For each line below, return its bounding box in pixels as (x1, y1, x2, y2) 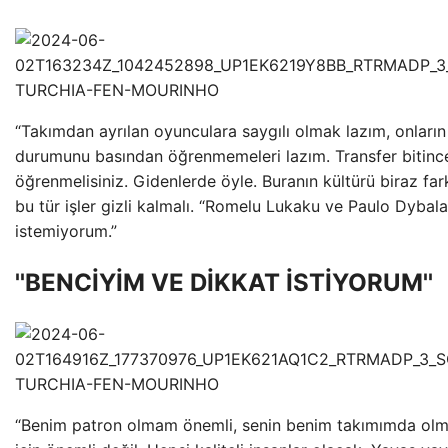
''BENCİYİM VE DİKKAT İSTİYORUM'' (15, 268, 433, 298)
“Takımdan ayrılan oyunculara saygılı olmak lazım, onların (15, 121, 446, 142)
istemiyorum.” (15, 221, 117, 242)
